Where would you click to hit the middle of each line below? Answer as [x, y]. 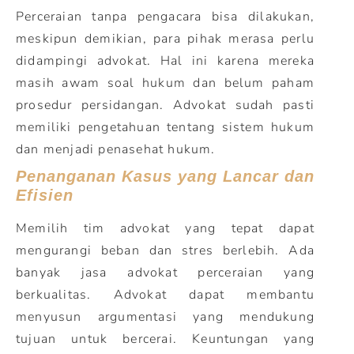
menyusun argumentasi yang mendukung [165, 317]
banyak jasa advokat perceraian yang [165, 273]
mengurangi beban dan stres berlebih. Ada [165, 250]
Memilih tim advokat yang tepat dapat [165, 228]
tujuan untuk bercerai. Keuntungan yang [165, 339]
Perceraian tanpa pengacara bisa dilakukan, [165, 17]
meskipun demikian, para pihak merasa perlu [165, 39]
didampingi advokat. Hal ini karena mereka [165, 61]
